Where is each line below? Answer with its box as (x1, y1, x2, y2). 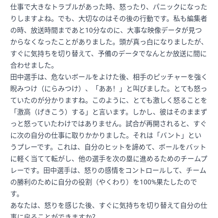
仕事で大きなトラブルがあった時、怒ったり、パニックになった (10, 3, 207, 11)
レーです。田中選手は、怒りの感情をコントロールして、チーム (10, 166, 206, 175)
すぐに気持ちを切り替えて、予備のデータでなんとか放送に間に (10, 50, 207, 58)
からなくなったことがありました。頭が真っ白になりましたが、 (10, 38, 208, 46)
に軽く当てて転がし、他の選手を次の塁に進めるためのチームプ (10, 155, 207, 163)
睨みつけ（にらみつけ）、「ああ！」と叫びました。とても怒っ (10, 85, 207, 93)
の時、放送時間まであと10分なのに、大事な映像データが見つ (10, 26, 202, 35)
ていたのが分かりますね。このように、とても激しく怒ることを (10, 96, 207, 105)
